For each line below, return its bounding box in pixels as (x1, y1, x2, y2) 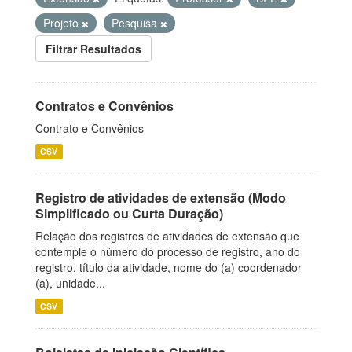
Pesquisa (112, 15, 160, 31)
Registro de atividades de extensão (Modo (35, 189, 286, 207)
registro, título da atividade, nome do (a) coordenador (35, 259, 302, 275)
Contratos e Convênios (35, 97, 174, 115)
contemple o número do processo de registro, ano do (35, 244, 300, 259)
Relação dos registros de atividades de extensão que (35, 228, 299, 244)
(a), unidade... (35, 275, 105, 291)
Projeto (43, 15, 82, 31)
